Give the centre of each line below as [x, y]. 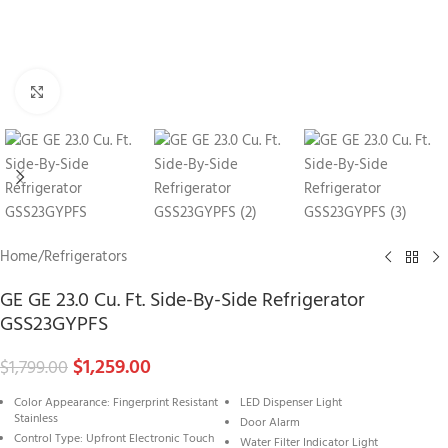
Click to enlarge [107, 92]
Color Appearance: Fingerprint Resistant [116, 403]
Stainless [36, 419]
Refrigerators [85, 257]
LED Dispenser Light [291, 403]
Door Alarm [270, 423]
